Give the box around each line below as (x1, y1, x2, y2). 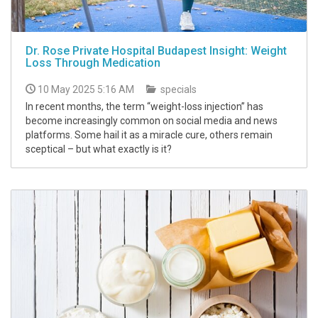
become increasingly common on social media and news (26, 115, 278, 127)
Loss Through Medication (26, 56, 160, 70)
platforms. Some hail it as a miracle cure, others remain (26, 129, 273, 141)
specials (158, 84, 197, 96)
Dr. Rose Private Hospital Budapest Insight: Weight (26, 44, 287, 58)
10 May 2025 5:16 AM (38, 84, 134, 96)
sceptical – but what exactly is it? (26, 143, 172, 155)
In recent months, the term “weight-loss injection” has (26, 101, 263, 113)
